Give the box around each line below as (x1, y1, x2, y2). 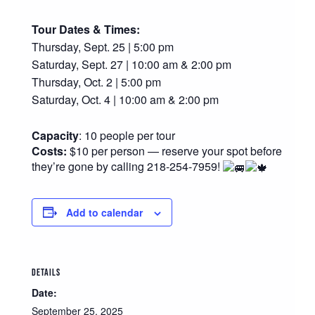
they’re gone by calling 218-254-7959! (31, 157, 223, 174)
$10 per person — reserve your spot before (66, 142, 282, 159)
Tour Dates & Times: (31, 20, 140, 37)
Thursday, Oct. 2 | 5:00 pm (31, 73, 161, 90)
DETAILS (31, 266, 60, 278)
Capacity (31, 127, 79, 143)
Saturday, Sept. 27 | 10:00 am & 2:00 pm (31, 56, 231, 72)
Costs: (31, 142, 67, 159)
